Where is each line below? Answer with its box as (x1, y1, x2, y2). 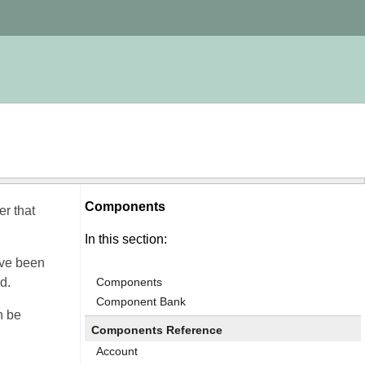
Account (96, 345, 138, 358)
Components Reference (91, 323, 222, 336)
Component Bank (96, 295, 186, 308)
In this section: (85, 232, 167, 246)
